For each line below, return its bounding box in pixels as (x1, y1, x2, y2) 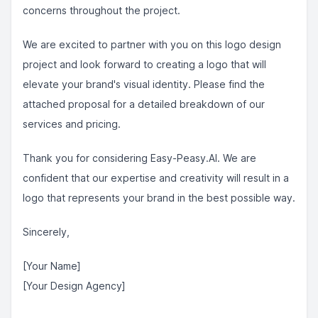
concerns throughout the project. (23, 4, 180, 16)
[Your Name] (23, 260, 81, 272)
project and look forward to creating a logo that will (23, 58, 266, 70)
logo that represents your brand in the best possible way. (23, 192, 295, 204)
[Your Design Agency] (23, 280, 126, 292)
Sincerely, (23, 226, 70, 238)
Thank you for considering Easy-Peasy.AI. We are (23, 152, 256, 164)
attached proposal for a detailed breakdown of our (23, 98, 265, 110)
